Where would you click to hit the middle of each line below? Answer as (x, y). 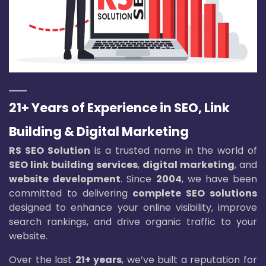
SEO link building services (73, 164)
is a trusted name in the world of (174, 150)
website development (65, 179)
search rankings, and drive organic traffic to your (133, 221)
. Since (138, 179)
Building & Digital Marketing (99, 131)
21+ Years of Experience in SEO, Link (119, 107)
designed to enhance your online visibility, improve (133, 207)
